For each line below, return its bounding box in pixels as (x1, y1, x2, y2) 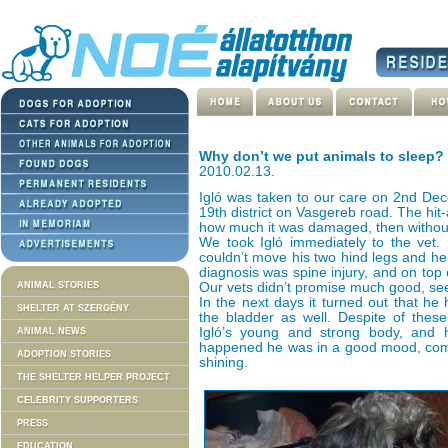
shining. (199, 355, 248, 370)
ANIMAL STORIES (17, 280, 99, 290)
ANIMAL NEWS (17, 326, 86, 336)
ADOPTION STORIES (17, 349, 111, 359)
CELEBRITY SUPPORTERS (17, 395, 138, 405)
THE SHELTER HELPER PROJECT (17, 372, 170, 382)
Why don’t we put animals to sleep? (199, 149, 444, 164)
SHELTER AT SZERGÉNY (17, 303, 129, 313)
